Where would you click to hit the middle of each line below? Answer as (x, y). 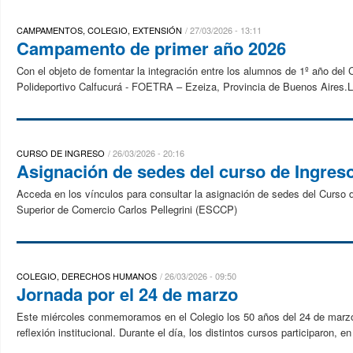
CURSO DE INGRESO (61, 153)
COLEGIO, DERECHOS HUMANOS (87, 276)
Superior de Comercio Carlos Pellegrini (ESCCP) (127, 209)
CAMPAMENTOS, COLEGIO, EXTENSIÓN (99, 30)
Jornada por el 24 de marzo (127, 294)
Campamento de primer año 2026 (151, 48)
